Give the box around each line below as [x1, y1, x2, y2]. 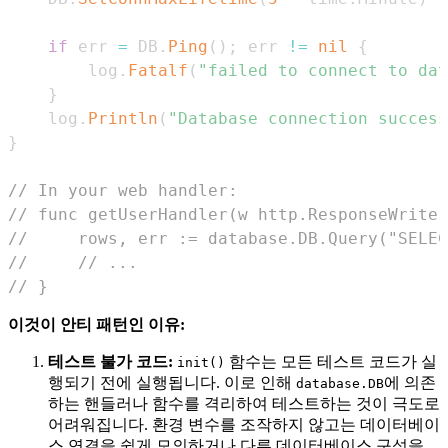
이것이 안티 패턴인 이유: [8, 315, 185, 333]
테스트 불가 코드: [48, 352, 173, 370]
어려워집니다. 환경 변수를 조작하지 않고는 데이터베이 [48, 415, 440, 433]
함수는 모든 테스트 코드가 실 [225, 352, 437, 370]
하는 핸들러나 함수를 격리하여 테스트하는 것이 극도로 [48, 394, 440, 412]
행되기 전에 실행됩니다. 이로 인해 [48, 373, 296, 391]
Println [88, 108, 158, 128]
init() [177, 354, 225, 370]
